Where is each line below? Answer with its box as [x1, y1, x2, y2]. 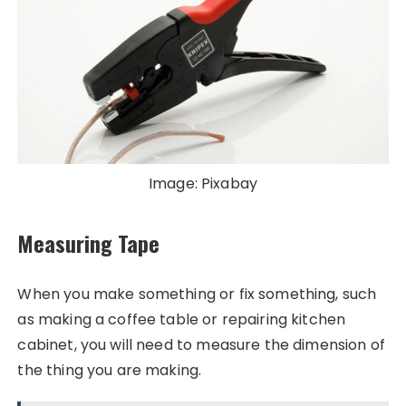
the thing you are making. [17, 360, 202, 382]
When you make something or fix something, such [17, 284, 377, 305]
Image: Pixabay [148, 173, 258, 195]
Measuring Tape [17, 227, 160, 260]
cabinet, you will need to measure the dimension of [17, 334, 385, 356]
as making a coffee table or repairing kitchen [17, 309, 346, 331]
